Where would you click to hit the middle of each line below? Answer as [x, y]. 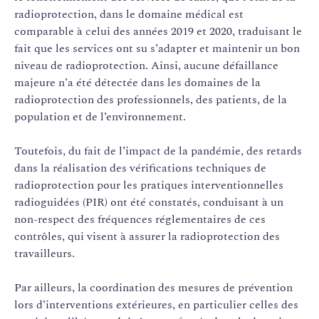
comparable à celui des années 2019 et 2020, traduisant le [158, 31]
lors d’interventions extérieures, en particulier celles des [156, 304]
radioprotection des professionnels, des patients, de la [151, 99]
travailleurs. [45, 253]
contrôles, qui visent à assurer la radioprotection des [147, 236]
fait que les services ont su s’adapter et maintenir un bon [157, 48]
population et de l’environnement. [100, 116]
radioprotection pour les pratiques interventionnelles [149, 185]
